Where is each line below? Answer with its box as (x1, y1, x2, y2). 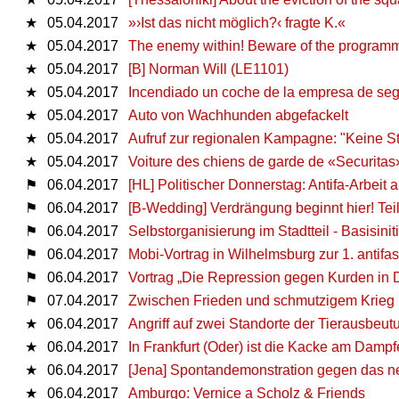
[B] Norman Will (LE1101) (128, 61, 289, 77)
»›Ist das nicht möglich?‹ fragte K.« (128, 14, 346, 30)
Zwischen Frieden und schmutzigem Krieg (128, 292, 395, 308)
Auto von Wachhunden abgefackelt (128, 107, 348, 123)
